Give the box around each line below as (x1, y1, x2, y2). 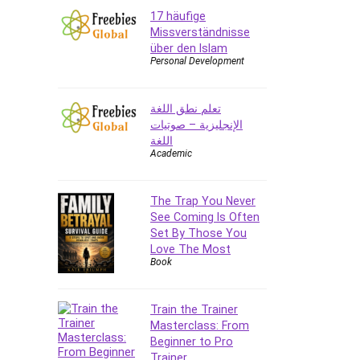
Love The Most (150, 242, 231, 256)
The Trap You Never (150, 194, 256, 207)
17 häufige (150, 9, 206, 22)
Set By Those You (150, 226, 247, 239)
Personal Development (150, 55, 244, 67)
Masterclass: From (150, 318, 249, 332)
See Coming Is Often (150, 210, 260, 223)
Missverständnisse (150, 25, 250, 39)
